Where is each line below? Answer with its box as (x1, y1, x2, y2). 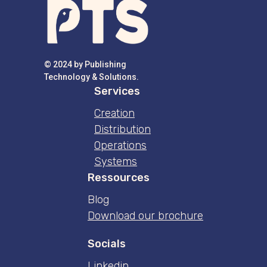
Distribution (94, 123, 151, 136)
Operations (94, 139, 147, 152)
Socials (88, 237, 126, 250)
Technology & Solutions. (44, 72, 139, 82)
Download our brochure (88, 209, 203, 222)
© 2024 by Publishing (44, 60, 126, 69)
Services (94, 85, 140, 98)
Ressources (88, 171, 150, 184)
